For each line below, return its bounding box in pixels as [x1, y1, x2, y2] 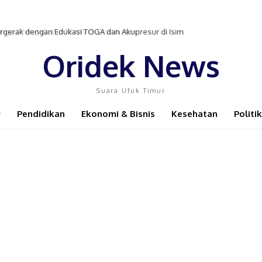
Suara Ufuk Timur [96, 87, 166, 95]
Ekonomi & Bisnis [81, 108, 155, 119]
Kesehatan [171, 108, 218, 119]
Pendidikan [17, 108, 65, 119]
